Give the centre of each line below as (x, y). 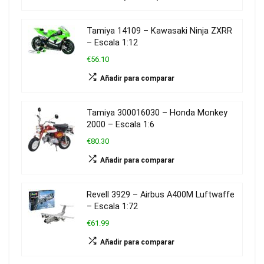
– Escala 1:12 (112, 43)
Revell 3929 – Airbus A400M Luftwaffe (161, 195)
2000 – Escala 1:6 (121, 125)
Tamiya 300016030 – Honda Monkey (157, 113)
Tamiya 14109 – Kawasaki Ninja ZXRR (159, 31)
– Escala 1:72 (112, 207)
